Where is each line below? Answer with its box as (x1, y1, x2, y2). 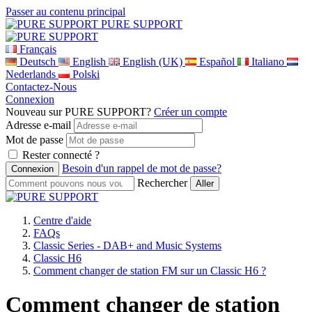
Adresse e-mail (6, 119, 71, 131)
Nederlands (6, 68, 56, 80)
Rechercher (137, 177, 187, 189)
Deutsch (19, 56, 56, 68)
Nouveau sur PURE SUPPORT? (6, 106, 154, 118)
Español (199, 56, 235, 68)
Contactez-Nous (6, 81, 77, 93)
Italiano (251, 56, 284, 68)
